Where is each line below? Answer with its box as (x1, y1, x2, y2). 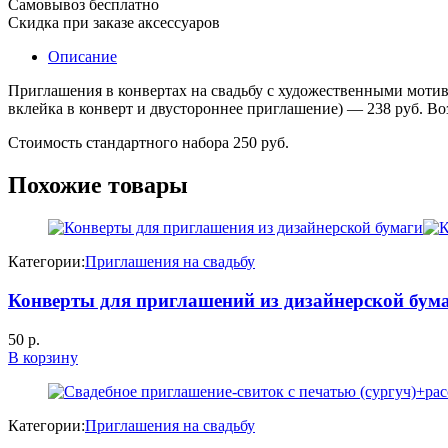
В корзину (8, 348, 78, 366)
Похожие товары (8, 172, 188, 199)
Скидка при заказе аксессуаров (8, 14, 220, 32)
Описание (48, 48, 117, 66)
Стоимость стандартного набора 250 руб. (8, 134, 289, 152)
